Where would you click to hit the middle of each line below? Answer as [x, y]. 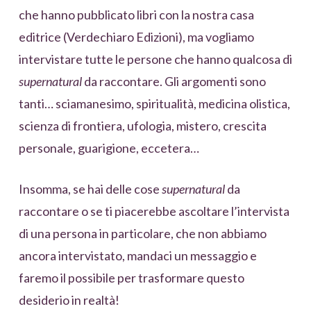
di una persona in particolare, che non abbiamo [142, 234]
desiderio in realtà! [69, 300]
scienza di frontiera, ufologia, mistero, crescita [142, 126]
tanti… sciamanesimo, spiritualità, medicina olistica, [154, 104]
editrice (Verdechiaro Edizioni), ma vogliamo [136, 37]
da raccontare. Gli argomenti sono [174, 82]
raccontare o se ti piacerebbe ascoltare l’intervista [154, 211]
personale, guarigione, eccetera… [109, 148]
